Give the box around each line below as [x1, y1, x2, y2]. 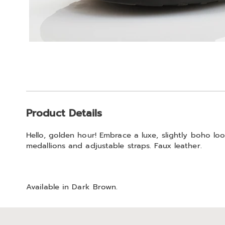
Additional [26, 90, 102, 113]
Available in [26, 181, 72, 192]
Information [26, 113, 109, 135]
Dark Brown [72, 181, 117, 192]
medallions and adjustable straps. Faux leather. [26, 140, 202, 151]
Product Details [26, 106, 102, 121]
